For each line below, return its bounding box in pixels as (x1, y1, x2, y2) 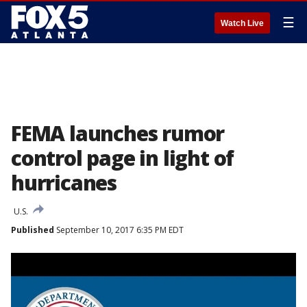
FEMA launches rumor (11, 119, 225, 147)
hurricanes (11, 169, 117, 197)
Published (11, 224, 54, 236)
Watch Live (221, 19, 264, 28)
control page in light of (11, 144, 234, 172)
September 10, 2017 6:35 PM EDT (54, 224, 184, 236)
